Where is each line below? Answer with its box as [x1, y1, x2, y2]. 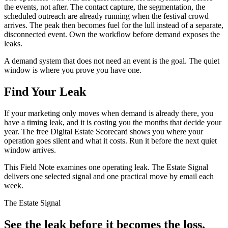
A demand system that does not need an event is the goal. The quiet [4, 56, 219, 66]
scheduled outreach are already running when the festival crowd [4, 12, 209, 21]
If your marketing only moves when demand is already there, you [4, 109, 213, 118]
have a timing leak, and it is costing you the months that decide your [4, 118, 221, 127]
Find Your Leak [4, 85, 86, 99]
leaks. [4, 39, 22, 48]
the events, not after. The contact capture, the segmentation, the [4, 3, 205, 12]
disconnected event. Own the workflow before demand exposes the [4, 30, 220, 39]
